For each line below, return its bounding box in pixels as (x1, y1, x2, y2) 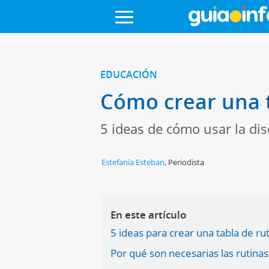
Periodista (168, 157, 205, 168)
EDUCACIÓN (100, 68, 157, 81)
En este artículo (110, 208, 187, 222)
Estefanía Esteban (101, 157, 165, 168)
